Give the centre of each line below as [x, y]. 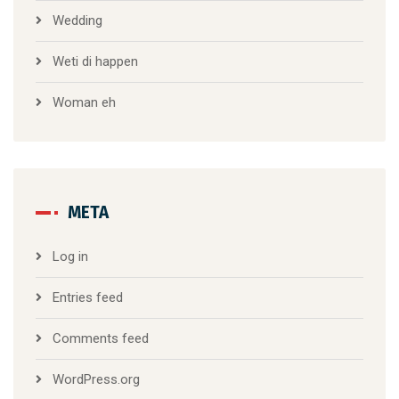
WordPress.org [96, 380]
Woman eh [84, 103]
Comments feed [101, 339]
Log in [70, 257]
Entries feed [88, 298]
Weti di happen [95, 62]
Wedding [77, 21]
